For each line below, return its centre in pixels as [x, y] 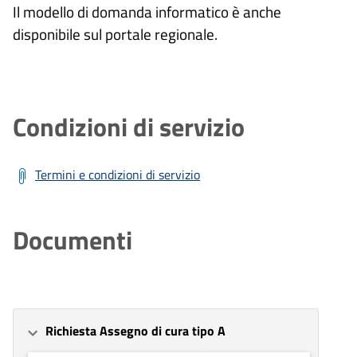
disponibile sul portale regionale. [115, 34]
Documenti [73, 240]
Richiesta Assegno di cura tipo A [135, 331]
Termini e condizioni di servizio [118, 175]
